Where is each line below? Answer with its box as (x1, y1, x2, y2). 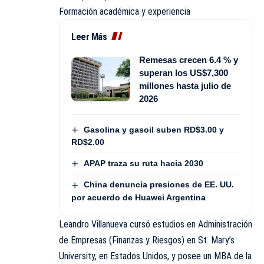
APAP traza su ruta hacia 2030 (83, 159, 203, 169)
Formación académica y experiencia (59, 5, 190, 17)
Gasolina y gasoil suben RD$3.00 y (83, 124, 224, 134)
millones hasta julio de (139, 80, 231, 91)
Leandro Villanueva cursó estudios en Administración (59, 218, 252, 230)
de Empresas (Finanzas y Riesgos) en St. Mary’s (59, 234, 235, 246)
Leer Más (71, 31, 107, 42)
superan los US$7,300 (139, 67, 228, 78)
